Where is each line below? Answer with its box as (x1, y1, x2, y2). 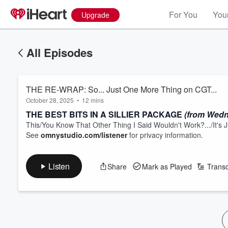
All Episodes (26, 44, 93, 61)
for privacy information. (127, 130, 203, 140)
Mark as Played (141, 161, 192, 172)
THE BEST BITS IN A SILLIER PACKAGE (26, 108, 184, 120)
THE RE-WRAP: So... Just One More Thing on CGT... (26, 83, 217, 95)
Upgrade (81, 10, 109, 20)
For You (169, 9, 197, 20)
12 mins (82, 96, 104, 104)
